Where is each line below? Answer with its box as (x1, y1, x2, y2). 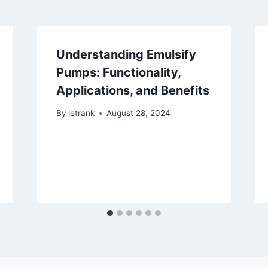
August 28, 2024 (106, 108, 170, 118)
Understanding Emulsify (56, 47, 196, 62)
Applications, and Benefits (56, 83, 209, 98)
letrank (68, 108, 95, 118)
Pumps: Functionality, (56, 65, 181, 80)
